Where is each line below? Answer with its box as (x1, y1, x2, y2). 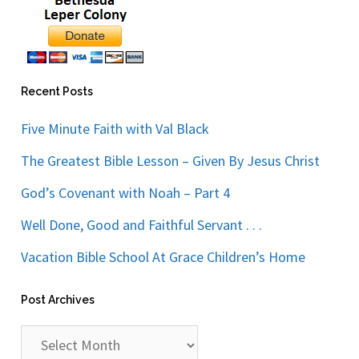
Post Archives (21, 292, 95, 306)
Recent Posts (21, 84, 94, 98)
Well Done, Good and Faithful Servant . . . (21, 215, 263, 234)
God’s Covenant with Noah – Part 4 (21, 183, 231, 202)
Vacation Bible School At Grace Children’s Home (21, 247, 306, 266)
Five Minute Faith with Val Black (21, 119, 210, 138)
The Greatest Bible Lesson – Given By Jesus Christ (21, 151, 321, 170)
